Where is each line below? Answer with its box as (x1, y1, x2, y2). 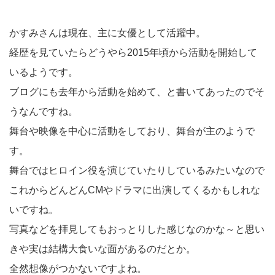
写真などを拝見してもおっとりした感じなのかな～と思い (9, 224, 265, 234)
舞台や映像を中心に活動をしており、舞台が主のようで (9, 126, 255, 136)
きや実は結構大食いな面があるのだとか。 (9, 244, 196, 254)
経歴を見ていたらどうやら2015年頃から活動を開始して (9, 47, 257, 58)
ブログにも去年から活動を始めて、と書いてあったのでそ (9, 87, 265, 97)
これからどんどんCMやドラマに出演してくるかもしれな (9, 185, 260, 195)
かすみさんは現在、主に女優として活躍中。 (9, 28, 206, 38)
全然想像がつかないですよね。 (9, 263, 147, 274)
